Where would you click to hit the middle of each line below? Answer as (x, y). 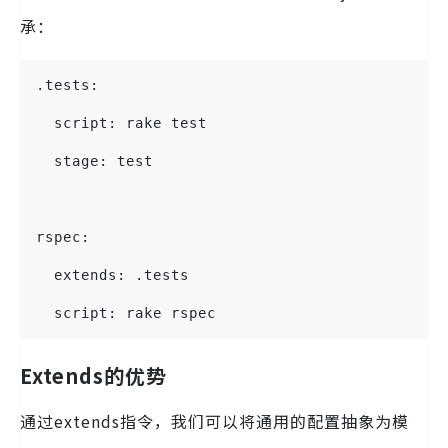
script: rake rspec (126, 313)
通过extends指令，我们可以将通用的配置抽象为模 (214, 421)
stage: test (94, 161)
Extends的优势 (93, 376)
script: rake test (121, 123)
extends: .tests (112, 275)
